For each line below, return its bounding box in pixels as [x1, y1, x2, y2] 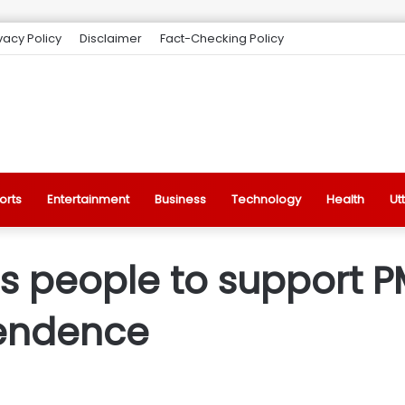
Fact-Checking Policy [160, 30, 284, 47]
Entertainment [47, 191, 129, 208]
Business [155, 191, 206, 208]
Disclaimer [80, 30, 142, 47]
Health [326, 191, 364, 208]
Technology [231, 191, 301, 208]
